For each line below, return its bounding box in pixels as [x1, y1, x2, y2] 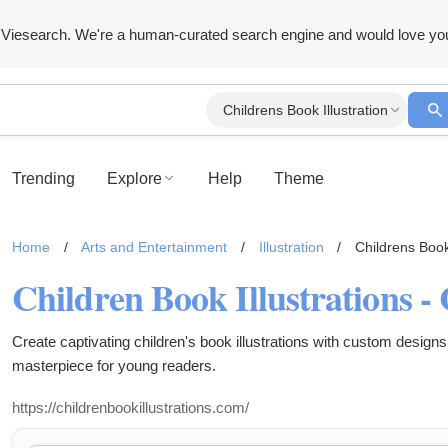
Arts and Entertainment [80, 239, 227, 255]
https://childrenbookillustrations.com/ [12, 399, 249, 416]
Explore [107, 169, 162, 187]
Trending [12, 169, 75, 187]
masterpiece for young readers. [12, 357, 216, 374]
